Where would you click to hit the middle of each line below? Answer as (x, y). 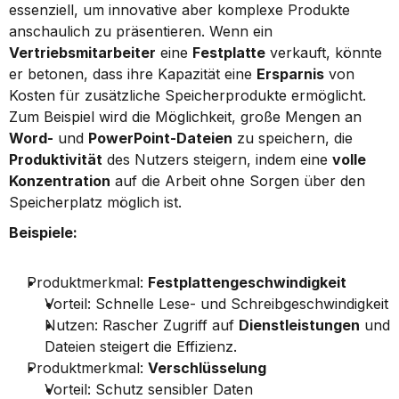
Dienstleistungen (299, 325)
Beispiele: (43, 232)
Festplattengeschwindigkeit (247, 282)
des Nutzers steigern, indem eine (217, 159)
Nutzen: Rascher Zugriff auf (142, 325)
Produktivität (56, 159)
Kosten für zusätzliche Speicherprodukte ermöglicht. (187, 95)
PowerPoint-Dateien (160, 138)
